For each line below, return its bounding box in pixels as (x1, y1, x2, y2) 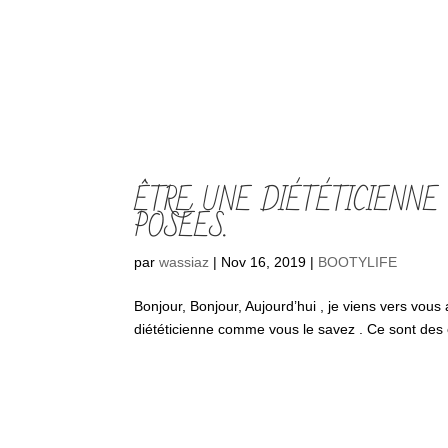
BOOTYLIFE (318, 254, 398, 270)
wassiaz (159, 254, 210, 270)
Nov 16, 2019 (221, 254, 307, 270)
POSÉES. (134, 202, 228, 253)
